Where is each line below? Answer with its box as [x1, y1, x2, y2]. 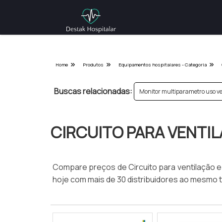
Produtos [83, 61, 104, 68]
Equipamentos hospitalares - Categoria [118, 61, 207, 68]
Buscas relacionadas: [54, 86, 132, 97]
